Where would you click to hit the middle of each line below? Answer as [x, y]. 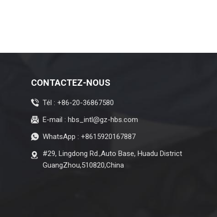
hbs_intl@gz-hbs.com [103, 119]
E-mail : [55, 119]
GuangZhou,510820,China [83, 165]
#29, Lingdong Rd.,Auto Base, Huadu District [112, 153]
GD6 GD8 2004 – [108, 9]
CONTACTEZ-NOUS [70, 82]
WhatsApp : [62, 136]
